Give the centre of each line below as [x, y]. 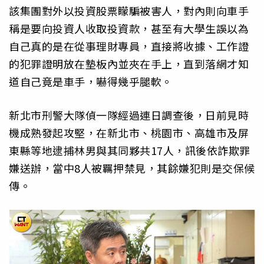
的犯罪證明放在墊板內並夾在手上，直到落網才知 [129, 64]
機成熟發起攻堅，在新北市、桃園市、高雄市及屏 [129, 132]
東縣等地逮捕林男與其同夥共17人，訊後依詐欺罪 [130, 150]
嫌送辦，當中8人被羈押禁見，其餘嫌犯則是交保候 [132, 168]
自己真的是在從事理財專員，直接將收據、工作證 [129, 46]
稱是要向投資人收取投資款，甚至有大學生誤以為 [129, 29]
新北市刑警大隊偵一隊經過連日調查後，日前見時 [129, 115]
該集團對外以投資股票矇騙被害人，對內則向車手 [129, 11]
